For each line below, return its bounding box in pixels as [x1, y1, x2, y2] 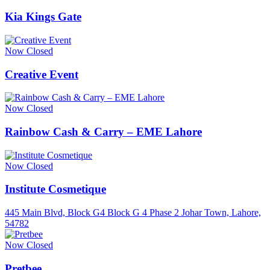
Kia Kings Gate [5, 10, 81, 24]
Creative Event [5, 67, 78, 81]
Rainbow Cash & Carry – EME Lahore [5, 125, 202, 138]
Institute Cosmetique [5, 183, 106, 196]
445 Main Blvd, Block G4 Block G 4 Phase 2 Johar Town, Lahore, [5, 207, 261, 218]
